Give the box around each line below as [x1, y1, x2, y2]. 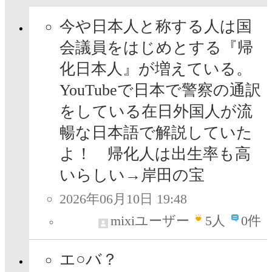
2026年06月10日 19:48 [59, 191, 187, 207]
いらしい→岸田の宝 [59, 166, 205, 185]
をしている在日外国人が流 [59, 103, 253, 121]
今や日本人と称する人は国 [59, 18, 252, 36]
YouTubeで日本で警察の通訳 [59, 81, 261, 100]
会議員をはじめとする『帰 [59, 39, 253, 57]
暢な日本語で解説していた [59, 124, 253, 142]
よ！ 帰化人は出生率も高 [59, 145, 251, 163]
